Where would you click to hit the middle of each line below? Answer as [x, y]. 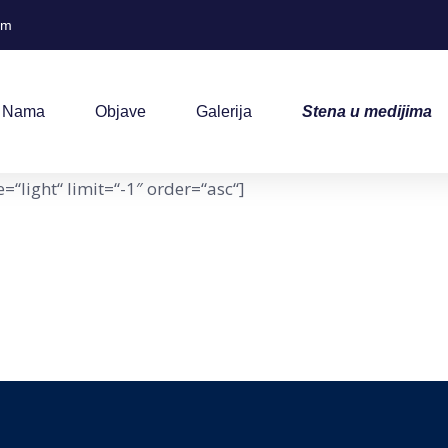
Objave [120, 111]
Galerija [223, 111]
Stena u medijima [366, 111]
